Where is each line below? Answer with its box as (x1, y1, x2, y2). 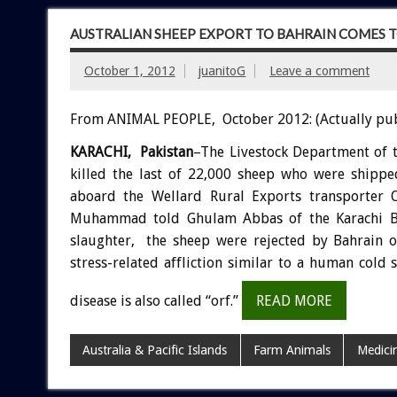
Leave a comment (269, 63, 370, 78)
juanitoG (198, 63, 246, 78)
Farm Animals (253, 342, 331, 357)
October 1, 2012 (83, 63, 175, 78)
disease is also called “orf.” (69, 292, 242, 309)
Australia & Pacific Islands (82, 342, 228, 357)
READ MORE (255, 292, 332, 309)
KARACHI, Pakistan (69, 143, 194, 160)
